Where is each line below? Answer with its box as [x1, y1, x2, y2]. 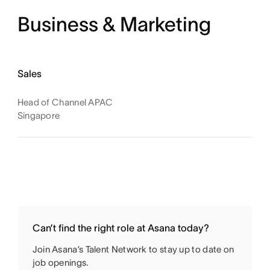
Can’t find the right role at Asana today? [32, 222, 212, 234]
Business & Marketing [17, 13, 211, 36]
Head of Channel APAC [17, 97, 113, 108]
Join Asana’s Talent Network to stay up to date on [32, 244, 234, 255]
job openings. [32, 257, 89, 268]
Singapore [17, 110, 60, 121]
